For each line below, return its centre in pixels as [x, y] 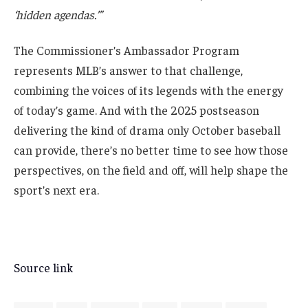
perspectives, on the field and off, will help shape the [151, 169]
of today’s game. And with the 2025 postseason [136, 110]
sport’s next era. [56, 189]
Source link [43, 268]
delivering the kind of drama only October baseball [147, 130]
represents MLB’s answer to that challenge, [128, 70]
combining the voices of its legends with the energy [148, 90]
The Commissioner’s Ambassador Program [126, 50]
